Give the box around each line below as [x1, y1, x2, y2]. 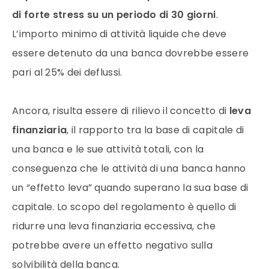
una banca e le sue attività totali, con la [12, 142, 204, 156]
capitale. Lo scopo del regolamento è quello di [12, 199, 237, 214]
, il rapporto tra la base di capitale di [67, 122, 244, 137]
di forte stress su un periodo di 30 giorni [12, 7, 216, 22]
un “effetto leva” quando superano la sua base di [12, 180, 249, 195]
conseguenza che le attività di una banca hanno [12, 161, 246, 175]
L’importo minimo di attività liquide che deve [12, 26, 227, 41]
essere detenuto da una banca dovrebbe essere [12, 46, 249, 60]
